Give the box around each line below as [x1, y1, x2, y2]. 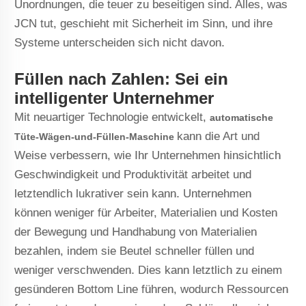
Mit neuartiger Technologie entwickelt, [14, 110, 210, 124]
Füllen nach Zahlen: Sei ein [14, 69, 229, 88]
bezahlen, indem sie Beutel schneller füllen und [14, 244, 255, 258]
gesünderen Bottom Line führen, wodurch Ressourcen [14, 282, 289, 296]
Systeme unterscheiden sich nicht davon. [14, 36, 225, 49]
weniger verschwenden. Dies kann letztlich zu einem [14, 263, 283, 277]
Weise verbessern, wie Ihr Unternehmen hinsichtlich [14, 148, 281, 162]
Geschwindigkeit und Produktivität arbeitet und [14, 167, 252, 181]
